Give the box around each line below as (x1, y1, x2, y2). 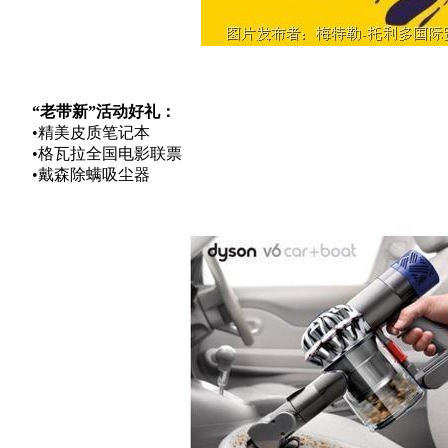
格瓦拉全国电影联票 (38, 145, 182, 162)
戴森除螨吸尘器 (38, 166, 150, 183)
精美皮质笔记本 (38, 124, 150, 141)
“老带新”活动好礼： (32, 103, 176, 120)
